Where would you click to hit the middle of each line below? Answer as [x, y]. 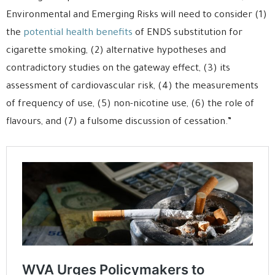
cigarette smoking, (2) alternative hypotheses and [116, 51]
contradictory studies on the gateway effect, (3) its [118, 69]
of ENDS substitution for [188, 33]
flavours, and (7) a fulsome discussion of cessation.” [119, 122]
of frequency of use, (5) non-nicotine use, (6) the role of [130, 105]
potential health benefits [78, 33]
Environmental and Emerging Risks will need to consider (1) [137, 16]
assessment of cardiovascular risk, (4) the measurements [132, 87]
